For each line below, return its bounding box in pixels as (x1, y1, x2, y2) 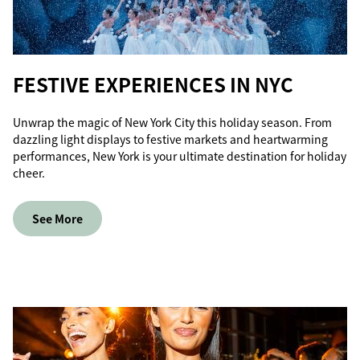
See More (32, 211, 83, 227)
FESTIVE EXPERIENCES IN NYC (13, 70, 293, 98)
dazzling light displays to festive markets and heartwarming (13, 131, 328, 147)
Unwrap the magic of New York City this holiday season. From (13, 114, 332, 130)
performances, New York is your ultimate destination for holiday (13, 148, 346, 164)
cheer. (13, 165, 45, 181)
